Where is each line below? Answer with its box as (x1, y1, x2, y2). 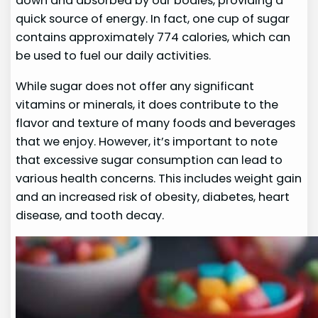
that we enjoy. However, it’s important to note (16, 133, 278, 150)
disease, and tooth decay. (16, 207, 165, 224)
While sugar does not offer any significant (16, 77, 255, 94)
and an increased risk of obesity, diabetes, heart (16, 188, 290, 205)
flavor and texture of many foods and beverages (16, 114, 296, 131)
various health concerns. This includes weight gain (16, 170, 302, 187)
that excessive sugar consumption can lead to (16, 151, 283, 168)
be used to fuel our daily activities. (16, 48, 212, 65)
